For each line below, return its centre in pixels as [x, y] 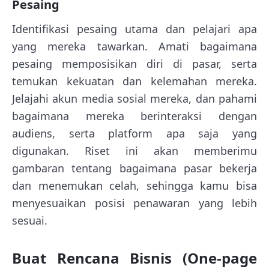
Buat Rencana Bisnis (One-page [134, 258]
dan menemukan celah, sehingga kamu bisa [134, 185]
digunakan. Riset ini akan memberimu [134, 150]
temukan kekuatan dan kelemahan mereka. [134, 81]
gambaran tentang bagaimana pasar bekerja [134, 168]
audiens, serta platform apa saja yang [134, 133]
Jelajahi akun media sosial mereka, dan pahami [134, 98]
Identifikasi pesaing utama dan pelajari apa [134, 29]
